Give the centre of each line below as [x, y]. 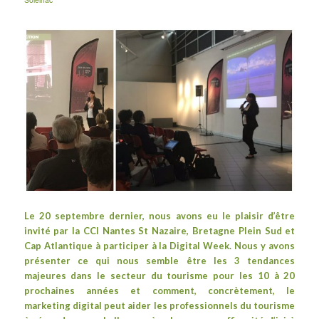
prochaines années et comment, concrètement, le [159, 290]
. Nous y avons [262, 245]
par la [67, 230]
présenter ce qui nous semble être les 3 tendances [159, 260]
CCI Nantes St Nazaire [135, 230]
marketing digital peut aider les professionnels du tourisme [159, 305]
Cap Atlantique [58, 245]
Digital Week [200, 245]
